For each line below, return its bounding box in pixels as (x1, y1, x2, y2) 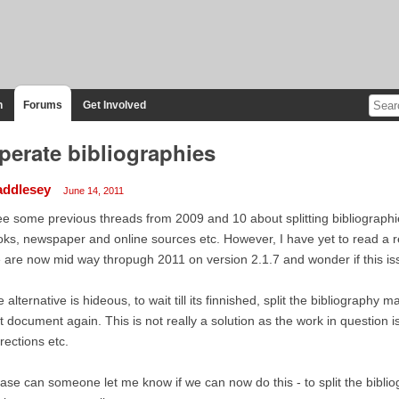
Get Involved (82, 98, 146, 111)
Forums (22, 98, 62, 111)
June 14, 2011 (62, 184, 124, 196)
